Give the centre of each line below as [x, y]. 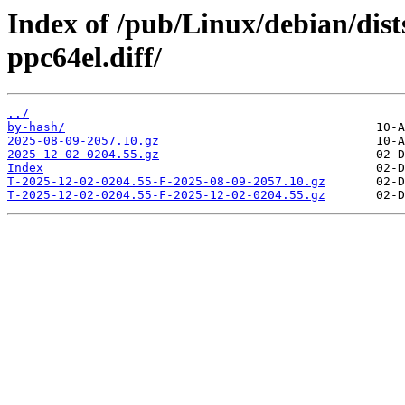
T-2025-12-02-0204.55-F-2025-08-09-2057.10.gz [166, 182]
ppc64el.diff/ [85, 57]
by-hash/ [36, 127]
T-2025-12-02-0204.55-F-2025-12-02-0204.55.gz [166, 195]
